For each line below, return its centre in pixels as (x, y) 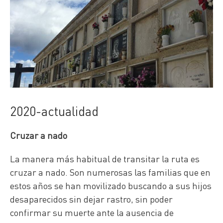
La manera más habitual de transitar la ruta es (105, 158)
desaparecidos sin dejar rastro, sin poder (91, 199)
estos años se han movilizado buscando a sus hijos (111, 185)
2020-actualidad (54, 111)
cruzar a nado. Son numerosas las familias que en (110, 172)
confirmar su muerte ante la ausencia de (92, 212)
